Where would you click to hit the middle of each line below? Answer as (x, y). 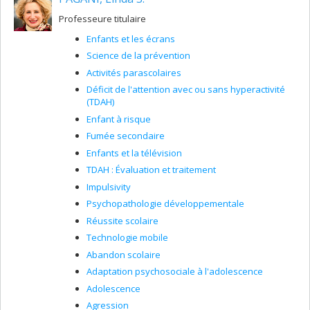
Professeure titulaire (102, 18)
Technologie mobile (127, 237)
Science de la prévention (138, 55)
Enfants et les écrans (131, 38)
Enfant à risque (119, 119)
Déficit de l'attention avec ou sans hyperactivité (186, 89)
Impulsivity (109, 186)
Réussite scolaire (122, 220)
